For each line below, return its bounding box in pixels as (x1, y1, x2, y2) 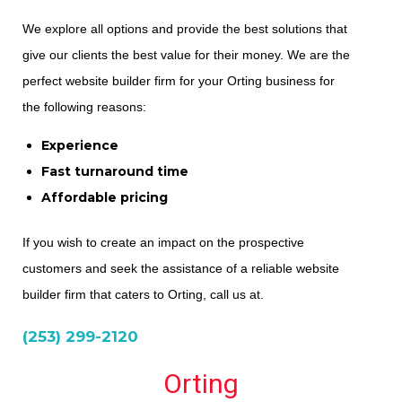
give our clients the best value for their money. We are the (22, 47, 350, 62)
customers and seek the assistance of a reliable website (22, 260, 339, 275)
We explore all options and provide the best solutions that (22, 21, 347, 36)
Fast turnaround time (41, 162, 188, 179)
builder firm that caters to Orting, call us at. (22, 286, 264, 301)
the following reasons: (22, 99, 146, 114)
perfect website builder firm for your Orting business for (22, 73, 335, 88)
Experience (41, 136, 118, 153)
